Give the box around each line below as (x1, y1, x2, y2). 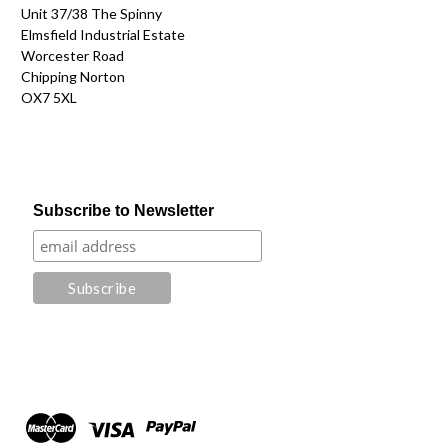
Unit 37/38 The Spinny (21, 5, 162, 23)
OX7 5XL (21, 89, 77, 107)
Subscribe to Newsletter (33, 202, 215, 220)
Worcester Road (21, 47, 124, 65)
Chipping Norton (21, 68, 125, 86)
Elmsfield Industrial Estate (21, 26, 185, 44)
